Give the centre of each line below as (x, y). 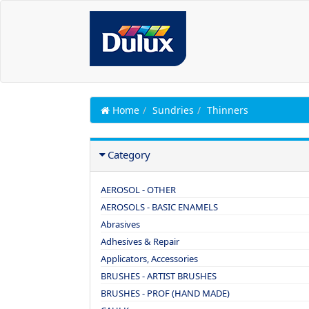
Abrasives (120, 224)
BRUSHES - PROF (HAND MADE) (165, 293)
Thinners (228, 110)
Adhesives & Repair (140, 241)
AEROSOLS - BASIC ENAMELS (159, 207)
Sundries (173, 110)
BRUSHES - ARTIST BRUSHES (159, 276)
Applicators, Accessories (149, 259)
